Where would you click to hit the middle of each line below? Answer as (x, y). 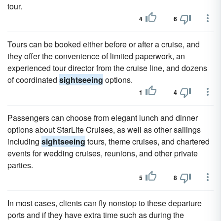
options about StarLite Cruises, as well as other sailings (104, 129)
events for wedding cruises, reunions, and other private (103, 153)
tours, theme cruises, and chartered (147, 141)
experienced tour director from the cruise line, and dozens (107, 68)
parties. (20, 165)
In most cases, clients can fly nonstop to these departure (105, 203)
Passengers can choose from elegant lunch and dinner (103, 118)
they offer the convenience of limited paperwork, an (96, 56)
